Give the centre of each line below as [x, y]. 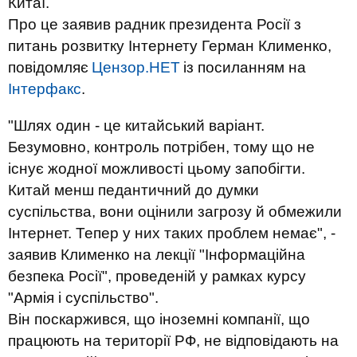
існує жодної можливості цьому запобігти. [157, 169]
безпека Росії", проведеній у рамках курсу [157, 276]
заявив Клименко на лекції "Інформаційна [157, 255]
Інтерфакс [45, 89]
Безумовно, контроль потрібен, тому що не [161, 147]
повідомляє [48, 67]
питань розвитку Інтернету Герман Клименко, [170, 46]
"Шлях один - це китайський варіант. [136, 126]
